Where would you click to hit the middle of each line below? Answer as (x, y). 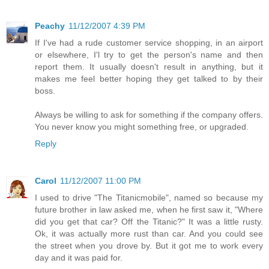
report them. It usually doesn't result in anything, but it (149, 67)
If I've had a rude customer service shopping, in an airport (149, 43)
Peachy (50, 26)
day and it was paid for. (79, 258)
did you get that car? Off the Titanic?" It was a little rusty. (149, 222)
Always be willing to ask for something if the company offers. (149, 115)
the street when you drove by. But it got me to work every (149, 246)
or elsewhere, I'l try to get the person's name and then (149, 55)
